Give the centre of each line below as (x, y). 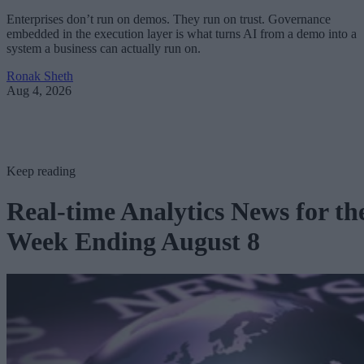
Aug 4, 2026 (39, 91)
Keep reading (41, 171)
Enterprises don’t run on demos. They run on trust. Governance (169, 19)
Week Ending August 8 (133, 241)
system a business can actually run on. (104, 49)
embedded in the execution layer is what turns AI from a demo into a (182, 34)
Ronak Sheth (40, 76)
